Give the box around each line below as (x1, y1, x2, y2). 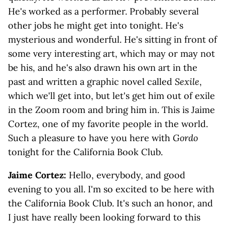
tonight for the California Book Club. (8, 146, 163, 158)
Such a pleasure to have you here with (8, 132, 173, 144)
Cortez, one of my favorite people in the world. (8, 118, 208, 130)
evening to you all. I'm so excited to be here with (8, 183, 214, 195)
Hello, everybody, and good (69, 169, 185, 181)
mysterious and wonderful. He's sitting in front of (8, 34, 217, 45)
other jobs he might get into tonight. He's (8, 20, 183, 31)
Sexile (175, 76, 199, 87)
